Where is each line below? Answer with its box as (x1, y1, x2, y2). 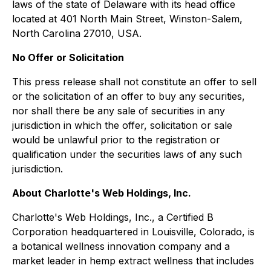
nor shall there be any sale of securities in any (12, 105, 225, 117)
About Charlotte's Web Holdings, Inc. (12, 187, 191, 199)
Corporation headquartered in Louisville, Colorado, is (12, 226, 255, 238)
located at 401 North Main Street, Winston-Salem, (12, 13, 243, 25)
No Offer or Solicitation (12, 51, 124, 64)
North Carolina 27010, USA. (12, 27, 142, 39)
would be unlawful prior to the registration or (12, 134, 220, 146)
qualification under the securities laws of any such (12, 148, 242, 160)
